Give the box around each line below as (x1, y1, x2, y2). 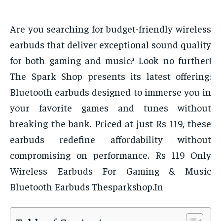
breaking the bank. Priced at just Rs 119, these (10, 117, 211, 130)
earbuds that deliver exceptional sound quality (10, 38, 211, 51)
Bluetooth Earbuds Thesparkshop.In (10, 180, 163, 193)
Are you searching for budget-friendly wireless (10, 22, 211, 35)
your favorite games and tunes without (10, 101, 211, 114)
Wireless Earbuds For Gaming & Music (10, 164, 211, 177)
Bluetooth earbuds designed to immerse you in (10, 85, 211, 98)
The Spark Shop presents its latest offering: (10, 70, 211, 82)
